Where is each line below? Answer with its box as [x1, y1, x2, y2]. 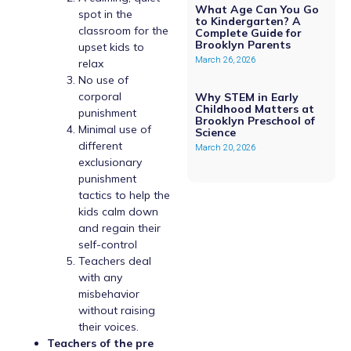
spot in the [78, 7, 132, 22]
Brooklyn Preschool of [194, 114, 315, 128]
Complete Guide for [194, 26, 302, 41]
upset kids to [78, 40, 144, 55]
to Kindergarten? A [194, 14, 301, 29]
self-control [78, 237, 137, 252]
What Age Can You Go [194, 2, 319, 17]
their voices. [78, 320, 139, 335]
